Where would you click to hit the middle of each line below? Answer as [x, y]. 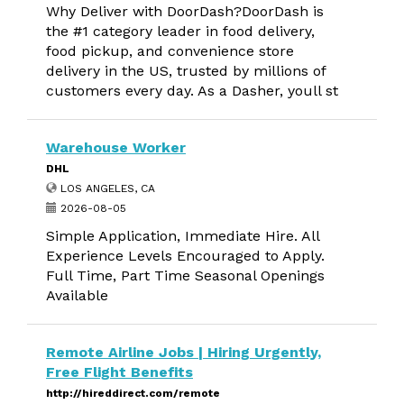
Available [77, 295]
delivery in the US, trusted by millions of [186, 71]
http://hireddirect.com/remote [133, 393]
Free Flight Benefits [119, 372]
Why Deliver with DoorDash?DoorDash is [185, 11]
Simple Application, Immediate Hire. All [183, 236]
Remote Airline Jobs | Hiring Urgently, [184, 352]
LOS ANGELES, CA [106, 188]
